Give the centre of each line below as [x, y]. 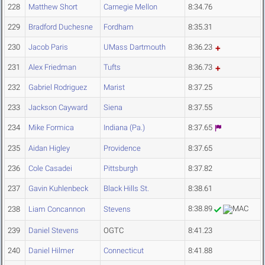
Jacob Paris [48, 47]
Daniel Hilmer [51, 251]
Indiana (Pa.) [124, 128]
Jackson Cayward [58, 108]
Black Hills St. [126, 189]
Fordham [119, 27]
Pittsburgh [121, 169]
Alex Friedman [52, 67]
